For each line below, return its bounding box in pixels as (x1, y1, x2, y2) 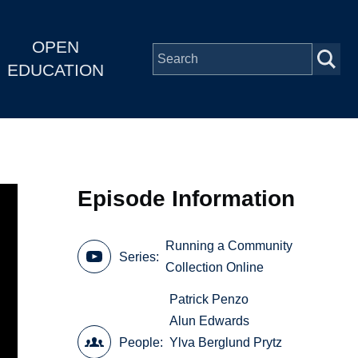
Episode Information (78, 185, 296, 211)
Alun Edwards (169, 313, 250, 328)
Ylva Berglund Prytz (169, 335, 283, 349)
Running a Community (165, 239, 293, 253)
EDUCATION (6, 61, 104, 80)
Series (119, 249, 157, 264)
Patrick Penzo (169, 292, 249, 306)
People (119, 335, 161, 349)
